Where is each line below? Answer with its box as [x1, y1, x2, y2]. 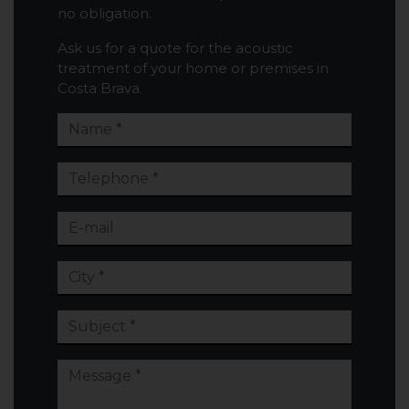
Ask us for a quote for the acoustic [58, 39, 293, 57]
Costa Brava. [58, 79, 142, 97]
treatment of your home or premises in [58, 59, 329, 77]
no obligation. [58, 5, 152, 22]
